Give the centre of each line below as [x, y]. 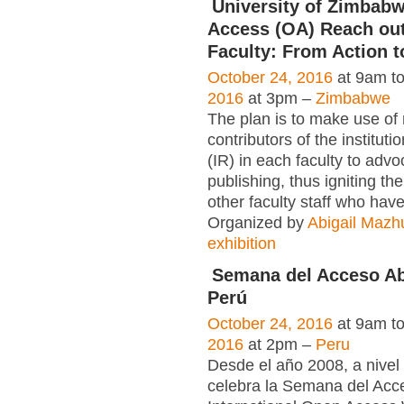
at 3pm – [280, 98]
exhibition [242, 243]
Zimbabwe [353, 98]
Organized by [257, 222]
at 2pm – [280, 344]
